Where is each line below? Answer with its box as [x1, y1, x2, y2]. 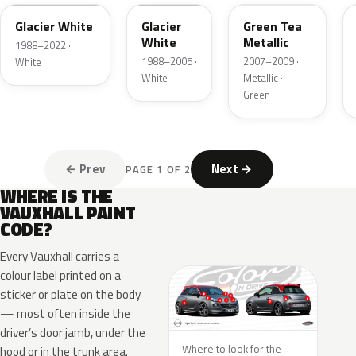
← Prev [65, 160, 106, 178]
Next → [211, 160, 253, 178]
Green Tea [243, 17, 302, 36]
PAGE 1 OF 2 [126, 161, 191, 177]
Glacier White [15, 17, 93, 36]
